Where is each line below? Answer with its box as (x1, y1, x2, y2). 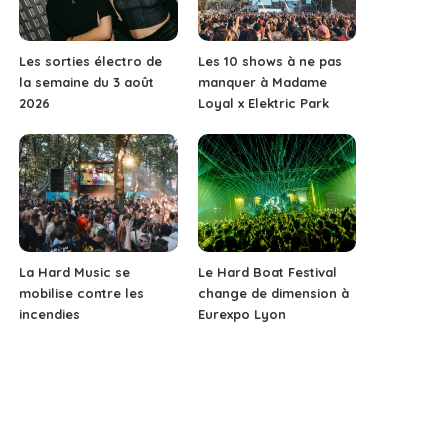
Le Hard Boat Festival (197, 264, 337, 281)
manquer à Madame (197, 73, 327, 90)
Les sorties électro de (19, 52, 163, 69)
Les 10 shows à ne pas (197, 52, 342, 69)
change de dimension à (197, 285, 349, 302)
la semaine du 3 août (19, 73, 155, 90)
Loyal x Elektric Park (197, 94, 329, 111)
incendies (19, 306, 81, 323)
